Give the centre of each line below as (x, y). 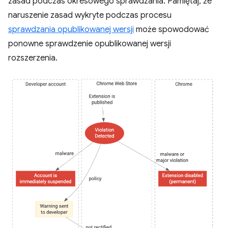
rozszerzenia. (33, 58)
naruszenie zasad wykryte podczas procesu (90, 15)
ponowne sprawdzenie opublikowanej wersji (90, 44)
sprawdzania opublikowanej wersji (71, 30)
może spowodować (172, 30)
